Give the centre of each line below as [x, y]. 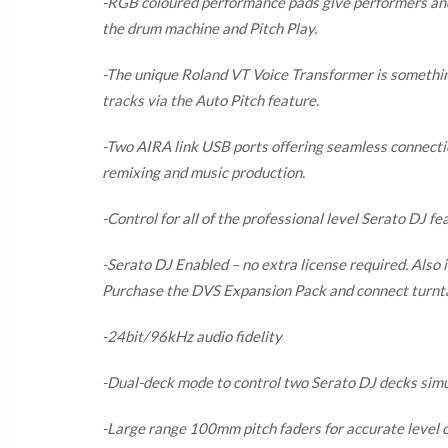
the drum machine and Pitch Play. [209, 28]
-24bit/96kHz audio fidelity [192, 336]
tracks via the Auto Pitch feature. [210, 100]
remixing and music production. [203, 172]
